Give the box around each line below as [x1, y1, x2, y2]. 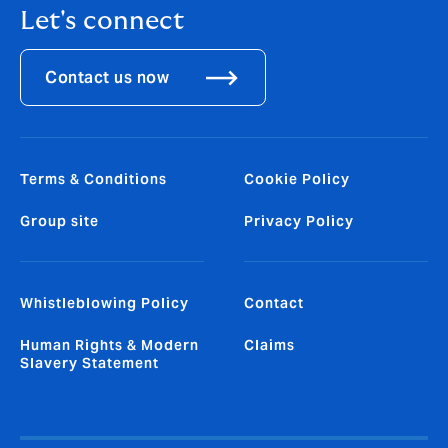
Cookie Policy [244, 169, 350, 188]
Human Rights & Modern [20, 335, 199, 354]
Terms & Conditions [20, 169, 167, 188]
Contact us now [45, 66, 169, 88]
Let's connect [20, 8, 184, 35]
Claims [244, 335, 295, 354]
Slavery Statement [20, 353, 159, 372]
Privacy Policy [244, 211, 354, 230]
